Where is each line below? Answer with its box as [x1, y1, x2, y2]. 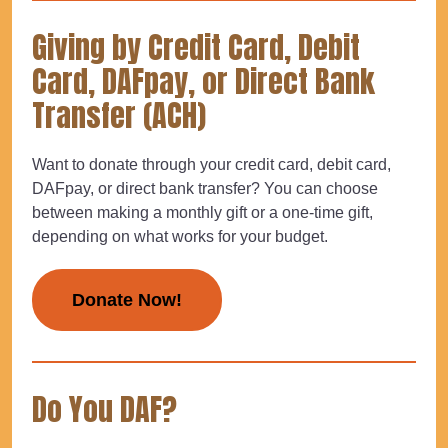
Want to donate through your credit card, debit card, [32, 155, 391, 173]
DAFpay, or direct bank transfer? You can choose [32, 179, 378, 197]
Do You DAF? [32, 386, 177, 432]
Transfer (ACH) [32, 92, 206, 138]
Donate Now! [72, 289, 182, 310]
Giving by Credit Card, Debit [32, 24, 360, 70]
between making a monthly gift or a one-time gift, [32, 203, 373, 221]
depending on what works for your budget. [32, 227, 328, 245]
